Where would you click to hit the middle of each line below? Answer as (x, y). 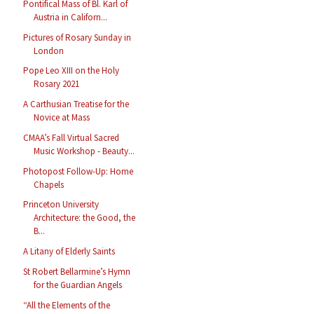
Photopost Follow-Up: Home (78, 171)
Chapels (49, 184)
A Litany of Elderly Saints (69, 252)
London (49, 50)
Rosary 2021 (57, 84)
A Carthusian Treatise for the (76, 104)
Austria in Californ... (71, 17)
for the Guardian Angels (78, 285)
